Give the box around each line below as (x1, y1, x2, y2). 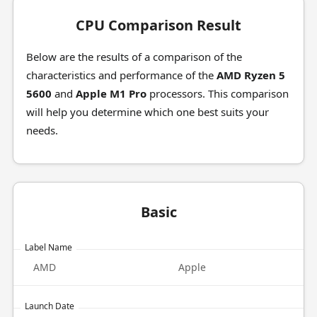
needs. (25, 123, 58, 137)
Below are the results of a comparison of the (25, 50, 242, 64)
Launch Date (24, 300, 74, 312)
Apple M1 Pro (75, 86, 146, 100)
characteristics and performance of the (25, 68, 217, 82)
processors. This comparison (146, 86, 289, 100)
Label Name (24, 241, 72, 253)
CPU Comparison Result (76, 16, 241, 35)
